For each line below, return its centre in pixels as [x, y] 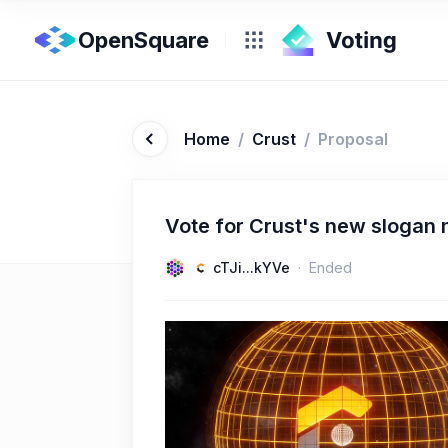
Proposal [353, 139]
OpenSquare [143, 40]
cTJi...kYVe [251, 267]
